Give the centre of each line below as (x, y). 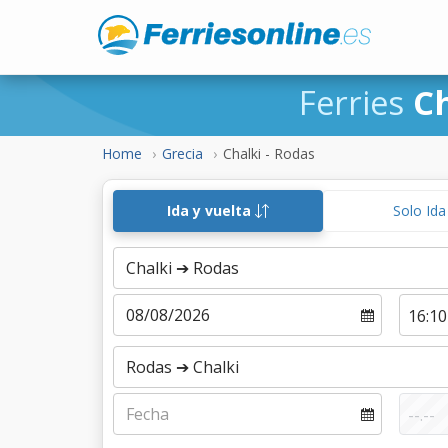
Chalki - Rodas (269, 153)
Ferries (356, 102)
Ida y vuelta (211, 210)
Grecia (182, 153)
